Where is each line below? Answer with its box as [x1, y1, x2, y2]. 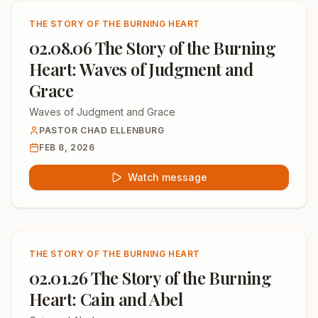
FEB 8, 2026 [39, 142, 95, 153]
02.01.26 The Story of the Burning [29, 266, 272, 289]
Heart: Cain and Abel [29, 287, 182, 310]
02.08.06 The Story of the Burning [29, 36, 276, 59]
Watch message [128, 171, 207, 183]
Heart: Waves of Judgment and [29, 57, 253, 80]
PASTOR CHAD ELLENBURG [39, 125, 165, 136]
